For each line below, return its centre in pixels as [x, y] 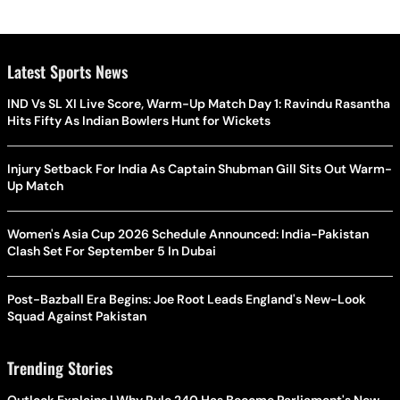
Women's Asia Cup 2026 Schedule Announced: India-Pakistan [188, 233]
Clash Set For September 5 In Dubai [112, 250]
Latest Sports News [67, 71]
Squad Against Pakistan [77, 316]
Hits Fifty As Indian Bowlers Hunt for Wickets [139, 120]
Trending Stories [60, 367]
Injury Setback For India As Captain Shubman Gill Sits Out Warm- [200, 168]
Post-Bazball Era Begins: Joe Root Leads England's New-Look [187, 299]
